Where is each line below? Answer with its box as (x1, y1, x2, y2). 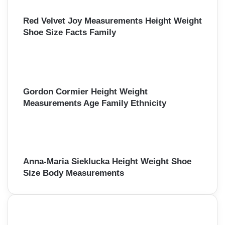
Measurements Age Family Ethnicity (23, 98, 166, 108)
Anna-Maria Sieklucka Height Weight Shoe (23, 157, 191, 167)
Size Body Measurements (23, 168, 124, 178)
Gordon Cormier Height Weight (23, 86, 148, 96)
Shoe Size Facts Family (23, 28, 116, 38)
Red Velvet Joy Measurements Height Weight (23, 16, 202, 26)
